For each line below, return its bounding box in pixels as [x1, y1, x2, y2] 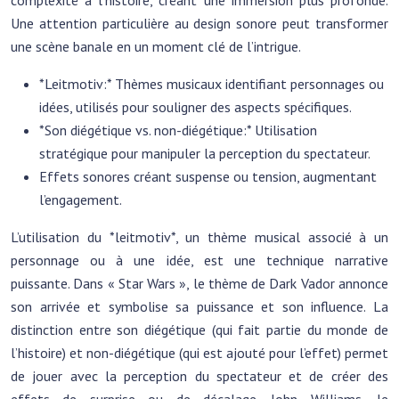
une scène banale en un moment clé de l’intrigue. [11, 37, 301, 55]
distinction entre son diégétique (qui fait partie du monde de [11, 321, 388, 338]
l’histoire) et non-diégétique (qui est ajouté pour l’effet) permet [11, 344, 388, 362]
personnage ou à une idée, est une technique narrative [11, 251, 388, 269]
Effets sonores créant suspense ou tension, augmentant [39, 167, 377, 185]
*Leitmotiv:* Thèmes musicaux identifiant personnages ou [39, 75, 384, 93]
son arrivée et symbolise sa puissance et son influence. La [11, 297, 388, 315]
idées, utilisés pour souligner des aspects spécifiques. [39, 98, 352, 116]
